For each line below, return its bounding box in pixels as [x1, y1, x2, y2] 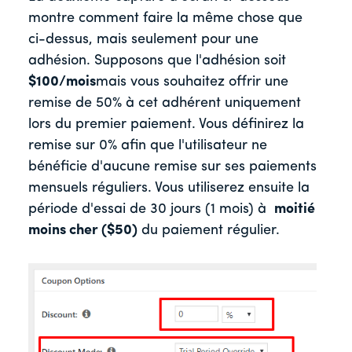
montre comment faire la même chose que [28, 10, 302, 26]
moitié [274, 201, 315, 217]
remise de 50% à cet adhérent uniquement [28, 95, 301, 111]
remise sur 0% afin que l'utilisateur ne [28, 137, 267, 153]
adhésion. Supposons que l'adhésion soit [28, 53, 286, 68]
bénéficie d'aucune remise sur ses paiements [28, 159, 317, 174]
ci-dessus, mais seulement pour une [28, 31, 258, 47]
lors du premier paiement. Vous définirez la [28, 116, 304, 132]
